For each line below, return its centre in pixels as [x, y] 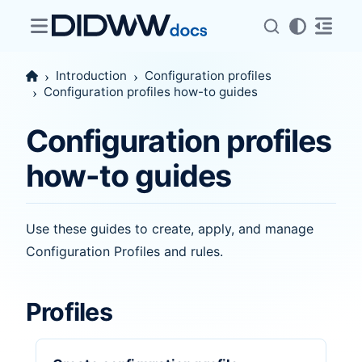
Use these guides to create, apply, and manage [170, 228]
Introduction [92, 76]
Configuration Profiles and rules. [124, 251]
